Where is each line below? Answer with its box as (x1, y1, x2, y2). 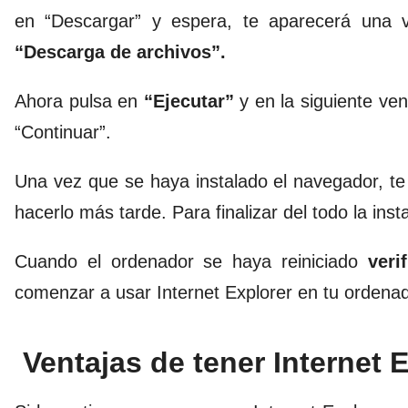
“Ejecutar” (143, 90, 234, 111)
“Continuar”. (15, 121, 111, 142)
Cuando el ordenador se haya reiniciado (15, 250, 358, 271)
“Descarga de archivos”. (15, 41, 226, 62)
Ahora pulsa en (15, 90, 144, 111)
